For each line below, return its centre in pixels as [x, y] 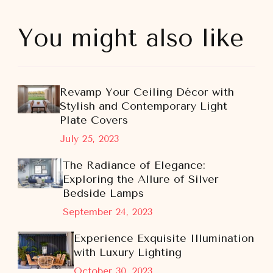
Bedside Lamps [103, 193]
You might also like [131, 38]
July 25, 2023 [90, 139]
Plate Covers [94, 120]
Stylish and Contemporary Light [144, 106]
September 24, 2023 [107, 212]
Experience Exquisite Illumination [164, 238]
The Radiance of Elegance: [134, 165]
